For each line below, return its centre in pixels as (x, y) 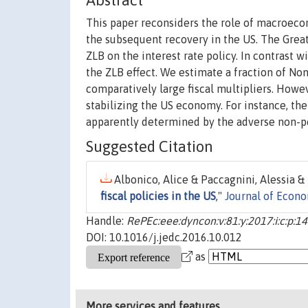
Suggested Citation (150, 147)
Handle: (106, 221)
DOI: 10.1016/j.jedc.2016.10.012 (164, 238)
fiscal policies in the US (158, 196)
